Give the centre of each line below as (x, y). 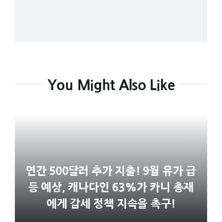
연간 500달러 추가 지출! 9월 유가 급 (111, 171)
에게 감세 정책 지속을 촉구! (111, 204)
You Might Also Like (111, 85)
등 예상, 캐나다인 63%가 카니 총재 (111, 188)
